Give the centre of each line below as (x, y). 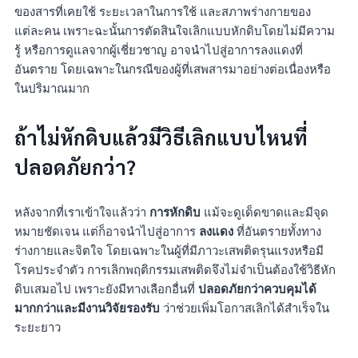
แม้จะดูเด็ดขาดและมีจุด (265, 213)
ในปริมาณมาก (52, 88)
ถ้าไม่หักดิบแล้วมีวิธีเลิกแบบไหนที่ (161, 137)
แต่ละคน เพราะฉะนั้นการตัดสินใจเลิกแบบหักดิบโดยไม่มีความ (175, 30)
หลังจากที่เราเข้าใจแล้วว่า (82, 213)
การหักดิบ (175, 213)
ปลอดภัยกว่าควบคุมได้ (257, 289)
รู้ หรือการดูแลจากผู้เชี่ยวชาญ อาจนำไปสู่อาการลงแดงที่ (159, 50)
